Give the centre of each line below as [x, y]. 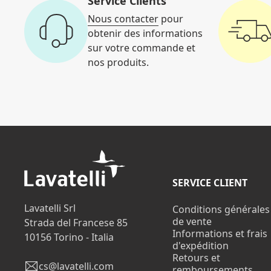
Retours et [196, 258]
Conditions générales [221, 210]
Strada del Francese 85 [76, 223]
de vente [192, 222]
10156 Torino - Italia [69, 237]
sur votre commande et [142, 47]
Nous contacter [123, 18]
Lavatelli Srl [50, 208]
